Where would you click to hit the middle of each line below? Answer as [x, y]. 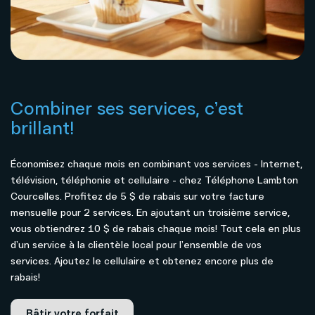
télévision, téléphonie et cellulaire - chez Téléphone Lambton [154, 180]
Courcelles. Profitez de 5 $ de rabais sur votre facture [137, 196]
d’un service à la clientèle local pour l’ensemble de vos [136, 245]
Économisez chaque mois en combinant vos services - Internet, [156, 164]
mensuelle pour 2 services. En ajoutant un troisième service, [150, 212]
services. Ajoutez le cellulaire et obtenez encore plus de [142, 261]
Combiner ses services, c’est [127, 108]
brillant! [42, 128]
